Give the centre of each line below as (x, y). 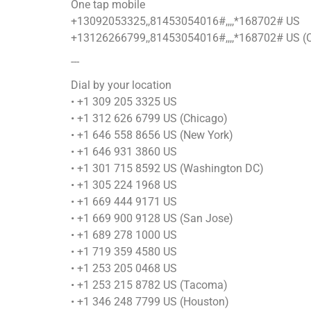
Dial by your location (121, 85)
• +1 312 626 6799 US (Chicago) (149, 119)
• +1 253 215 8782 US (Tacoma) (149, 285)
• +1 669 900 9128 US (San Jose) (152, 219)
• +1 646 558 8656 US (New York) (152, 135)
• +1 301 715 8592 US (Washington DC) (167, 169)
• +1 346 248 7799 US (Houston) (150, 302)
